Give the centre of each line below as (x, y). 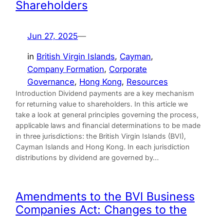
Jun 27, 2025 (53, 36)
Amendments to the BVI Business (105, 196)
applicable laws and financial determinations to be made (108, 126)
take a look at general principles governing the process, (107, 115)
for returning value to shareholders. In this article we (102, 104)
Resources (147, 82)
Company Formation (66, 69)
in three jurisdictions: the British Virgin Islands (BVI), (101, 136)
